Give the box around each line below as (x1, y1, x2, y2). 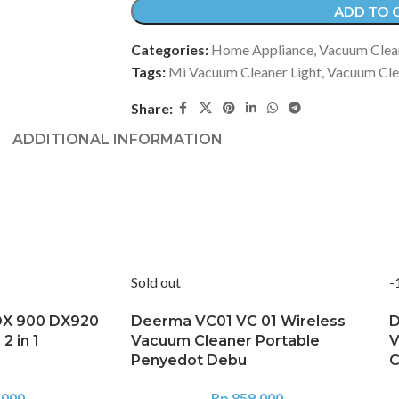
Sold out (131, 273, 181, 291)
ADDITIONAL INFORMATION (12, 130, 223, 148)
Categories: (130, 41, 208, 59)
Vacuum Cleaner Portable (131, 332, 320, 350)
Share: (130, 100, 173, 118)
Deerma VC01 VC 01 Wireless (131, 313, 346, 330)
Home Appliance (210, 41, 313, 59)
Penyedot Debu (131, 352, 247, 370)
